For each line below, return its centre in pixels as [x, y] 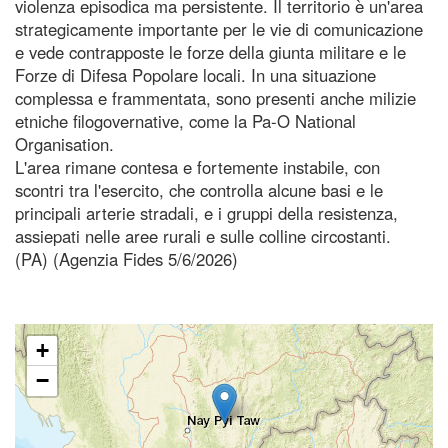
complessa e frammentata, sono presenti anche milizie [215, 97]
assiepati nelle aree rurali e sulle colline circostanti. [203, 235]
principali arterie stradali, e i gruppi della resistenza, [206, 212]
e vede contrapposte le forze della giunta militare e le [210, 51]
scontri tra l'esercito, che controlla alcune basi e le [199, 189]
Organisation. [64, 143]
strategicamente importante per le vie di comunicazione [219, 28]
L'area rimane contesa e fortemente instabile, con [197, 166]
